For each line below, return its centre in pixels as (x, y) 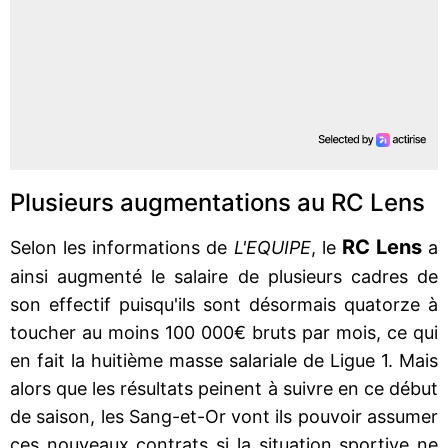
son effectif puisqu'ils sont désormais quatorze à (224, 304)
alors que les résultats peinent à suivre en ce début (224, 388)
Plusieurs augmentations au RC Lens (217, 202)
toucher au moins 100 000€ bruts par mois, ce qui (224, 332)
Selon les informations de (122, 247)
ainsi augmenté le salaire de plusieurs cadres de (224, 276)
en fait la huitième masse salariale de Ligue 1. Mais (224, 360)
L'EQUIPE (272, 247)
